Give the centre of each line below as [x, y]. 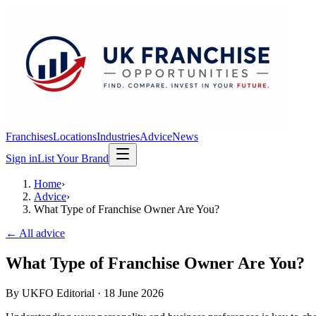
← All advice [35, 233]
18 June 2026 [134, 293]
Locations [75, 136]
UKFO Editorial [58, 293]
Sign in [22, 158]
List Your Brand [73, 158]
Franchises [29, 136]
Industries [118, 136]
